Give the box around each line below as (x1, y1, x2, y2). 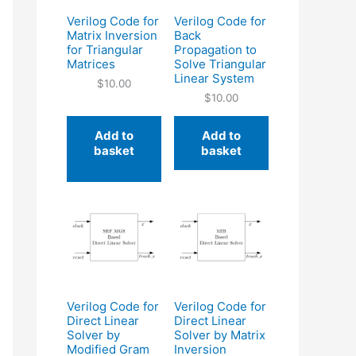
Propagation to (174, 41, 257, 57)
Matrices (67, 56, 115, 72)
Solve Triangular (174, 56, 266, 72)
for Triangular (67, 41, 143, 57)
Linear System (174, 70, 254, 86)
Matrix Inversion (67, 27, 157, 43)
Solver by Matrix (174, 327, 265, 342)
